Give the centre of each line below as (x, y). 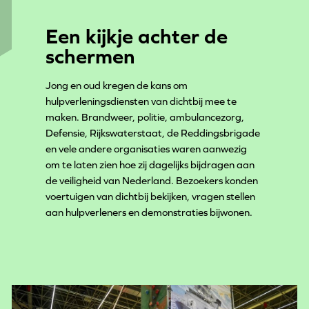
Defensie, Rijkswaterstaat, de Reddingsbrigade (153, 133)
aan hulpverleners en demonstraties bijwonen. (149, 212)
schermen (91, 56)
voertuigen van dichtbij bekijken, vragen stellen (151, 197)
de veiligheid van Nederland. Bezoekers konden (152, 181)
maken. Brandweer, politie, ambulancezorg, (145, 117)
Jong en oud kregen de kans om (117, 86)
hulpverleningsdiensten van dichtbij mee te (141, 101)
